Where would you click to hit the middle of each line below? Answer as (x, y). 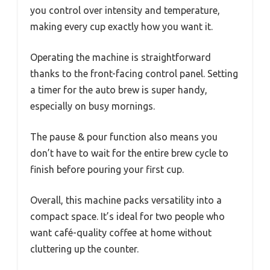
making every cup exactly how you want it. (121, 26)
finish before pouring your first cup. (107, 169)
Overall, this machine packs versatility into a (126, 200)
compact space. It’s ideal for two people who (127, 216)
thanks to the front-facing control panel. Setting (134, 73)
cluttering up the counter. (84, 249)
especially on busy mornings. (93, 106)
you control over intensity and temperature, (125, 10)
